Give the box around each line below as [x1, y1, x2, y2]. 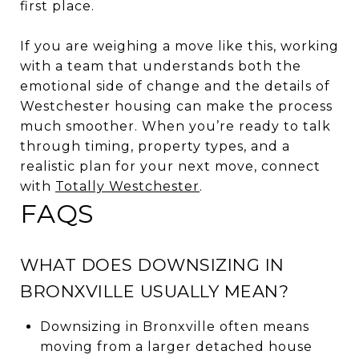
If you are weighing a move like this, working [20, 38, 339, 54]
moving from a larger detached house [39, 338, 313, 354]
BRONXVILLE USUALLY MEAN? [20, 280, 288, 301]
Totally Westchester [55, 178, 200, 194]
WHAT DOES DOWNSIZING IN [20, 254, 284, 275]
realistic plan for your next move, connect [20, 158, 321, 174]
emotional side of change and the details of [20, 78, 330, 94]
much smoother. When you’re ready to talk [20, 118, 331, 134]
